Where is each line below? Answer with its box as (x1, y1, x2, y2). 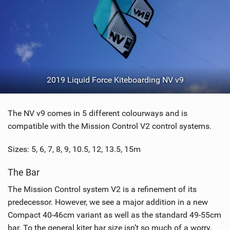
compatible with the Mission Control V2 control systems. (8, 121, 212, 131)
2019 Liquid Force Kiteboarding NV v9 (46, 75, 184, 85)
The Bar (8, 167, 40, 178)
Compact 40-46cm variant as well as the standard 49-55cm (8, 210, 221, 220)
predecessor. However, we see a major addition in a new (8, 197, 208, 207)
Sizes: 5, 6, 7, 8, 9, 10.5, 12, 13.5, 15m (8, 144, 141, 155)
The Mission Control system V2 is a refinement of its (8, 184, 197, 195)
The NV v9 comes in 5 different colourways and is (8, 108, 187, 119)
